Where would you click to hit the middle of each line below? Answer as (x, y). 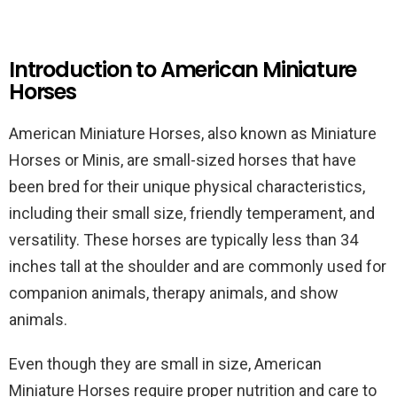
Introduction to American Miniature (183, 70)
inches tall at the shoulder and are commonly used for (198, 266)
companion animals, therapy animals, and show (174, 293)
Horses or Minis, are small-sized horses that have (183, 160)
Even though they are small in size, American (165, 364)
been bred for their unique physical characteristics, (187, 187)
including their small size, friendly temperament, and (192, 213)
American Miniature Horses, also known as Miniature (193, 133)
